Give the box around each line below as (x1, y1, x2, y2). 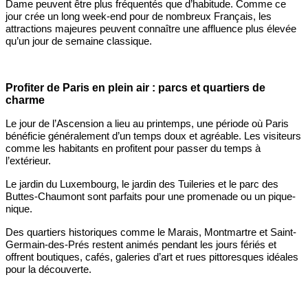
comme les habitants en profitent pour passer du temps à (5, 142, 261, 154)
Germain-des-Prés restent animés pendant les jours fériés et (5, 238, 276, 250)
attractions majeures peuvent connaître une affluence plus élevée (5, 22, 296, 34)
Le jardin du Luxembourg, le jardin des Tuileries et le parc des (5, 177, 278, 190)
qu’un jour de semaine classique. (5, 34, 152, 47)
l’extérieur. (5, 154, 51, 166)
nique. (5, 202, 32, 214)
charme (5, 93, 45, 106)
